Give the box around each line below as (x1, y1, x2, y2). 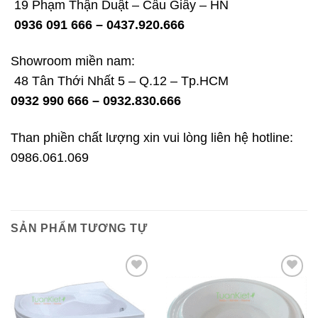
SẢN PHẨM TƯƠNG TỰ (11, 221, 148, 234)
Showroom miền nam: (11, 54, 135, 69)
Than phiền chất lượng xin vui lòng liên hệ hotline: (11, 130, 293, 145)
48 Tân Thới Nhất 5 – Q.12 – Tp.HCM (11, 74, 229, 89)
